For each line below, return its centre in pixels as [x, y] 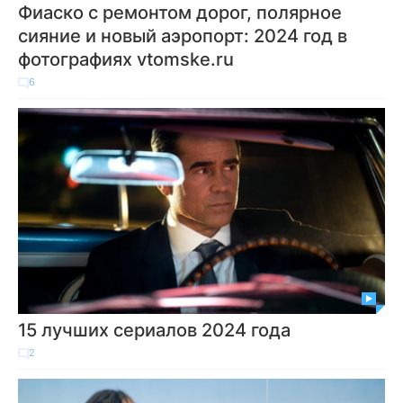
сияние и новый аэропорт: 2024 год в [183, 36]
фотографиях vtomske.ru [126, 59]
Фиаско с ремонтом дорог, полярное [180, 13]
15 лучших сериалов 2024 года [154, 330]
